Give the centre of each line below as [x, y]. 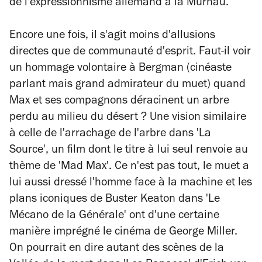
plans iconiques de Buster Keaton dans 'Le [115, 200]
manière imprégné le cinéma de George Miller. [123, 233]
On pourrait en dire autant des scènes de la [117, 249]
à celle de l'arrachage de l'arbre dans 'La [110, 135]
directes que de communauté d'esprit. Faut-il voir [130, 53]
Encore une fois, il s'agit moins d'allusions [112, 36]
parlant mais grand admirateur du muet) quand [127, 85]
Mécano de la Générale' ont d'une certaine [114, 216]
